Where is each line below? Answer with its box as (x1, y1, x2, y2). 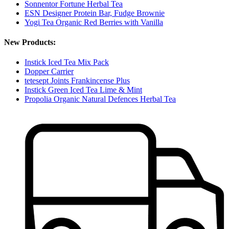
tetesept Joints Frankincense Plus (25, 76, 130, 85)
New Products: (4, 37, 56, 47)
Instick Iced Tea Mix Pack (25, 58, 109, 67)
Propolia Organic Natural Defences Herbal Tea (25, 95, 176, 104)
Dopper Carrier (25, 67, 74, 76)
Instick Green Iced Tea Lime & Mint (25, 85, 142, 95)
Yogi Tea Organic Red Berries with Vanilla (25, 17, 163, 27)
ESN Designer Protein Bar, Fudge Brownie (25, 8, 165, 17)
